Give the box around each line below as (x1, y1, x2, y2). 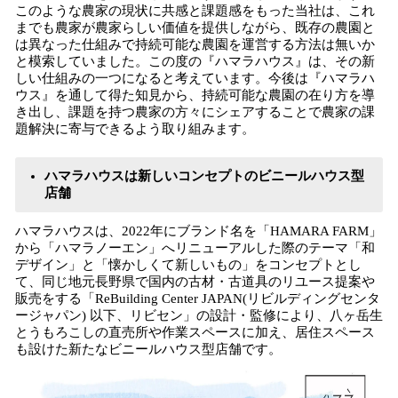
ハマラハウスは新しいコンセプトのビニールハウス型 (44, 169, 364, 183)
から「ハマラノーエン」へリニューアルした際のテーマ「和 (15, 241, 375, 255)
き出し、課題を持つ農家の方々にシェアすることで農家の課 (15, 105, 375, 119)
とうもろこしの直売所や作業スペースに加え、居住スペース (15, 325, 375, 339)
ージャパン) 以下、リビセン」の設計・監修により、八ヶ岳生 (15, 308, 383, 322)
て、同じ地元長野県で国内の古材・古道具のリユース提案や (15, 275, 375, 289)
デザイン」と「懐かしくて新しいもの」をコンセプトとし (15, 258, 362, 272)
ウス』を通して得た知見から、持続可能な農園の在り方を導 (15, 88, 375, 102)
